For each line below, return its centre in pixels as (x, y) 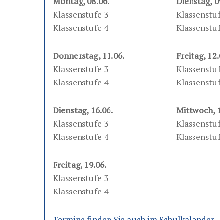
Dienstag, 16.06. (83, 110)
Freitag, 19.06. (80, 165)
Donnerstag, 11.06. (89, 56)
